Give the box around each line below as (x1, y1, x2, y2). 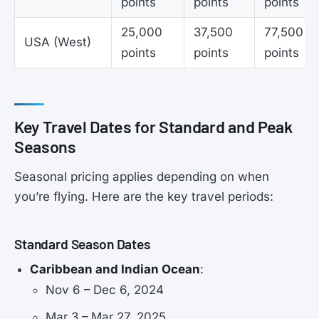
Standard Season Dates (14, 235, 150, 252)
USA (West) (24, 35, 91, 50)
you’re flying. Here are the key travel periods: (14, 189, 273, 204)
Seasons (14, 137, 76, 157)
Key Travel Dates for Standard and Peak (14, 117, 293, 137)
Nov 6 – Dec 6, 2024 (46, 283, 164, 298)
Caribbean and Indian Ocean (30, 262, 201, 277)
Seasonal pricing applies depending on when (14, 169, 269, 184)
